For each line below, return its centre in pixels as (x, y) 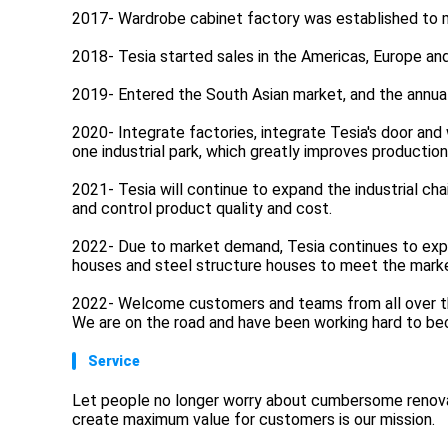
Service (114, 360)
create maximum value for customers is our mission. (253, 419)
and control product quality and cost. (202, 208)
